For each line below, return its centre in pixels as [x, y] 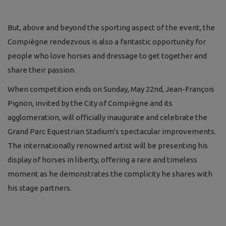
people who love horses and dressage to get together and [107, 55]
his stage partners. [40, 188]
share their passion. [42, 70]
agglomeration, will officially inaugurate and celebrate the [107, 117]
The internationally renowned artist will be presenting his [108, 145]
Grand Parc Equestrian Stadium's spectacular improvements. [112, 131]
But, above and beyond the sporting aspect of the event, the [111, 27]
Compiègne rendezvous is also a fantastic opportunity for [107, 41]
